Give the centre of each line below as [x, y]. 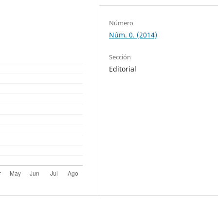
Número [121, 23]
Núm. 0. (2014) [133, 35]
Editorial [123, 69]
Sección [120, 57]
